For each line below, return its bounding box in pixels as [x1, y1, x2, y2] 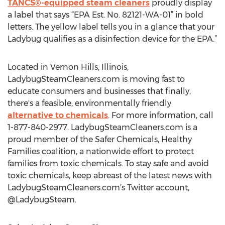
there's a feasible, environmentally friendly [8, 98, 171, 108]
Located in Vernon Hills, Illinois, [8, 62, 129, 72]
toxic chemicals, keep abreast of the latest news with [8, 171, 212, 180]
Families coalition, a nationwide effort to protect [8, 147, 194, 156]
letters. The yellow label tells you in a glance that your [8, 22, 214, 32]
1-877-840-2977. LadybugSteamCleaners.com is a [8, 123, 197, 132]
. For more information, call [108, 110, 213, 120]
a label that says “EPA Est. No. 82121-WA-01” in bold [8, 10, 203, 20]
